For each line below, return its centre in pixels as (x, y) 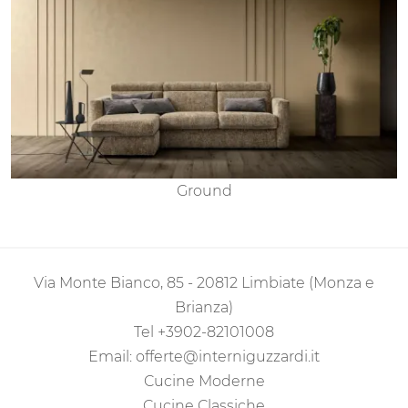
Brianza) (204, 308)
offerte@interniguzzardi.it (228, 357)
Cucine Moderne (204, 382)
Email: (112, 357)
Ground (204, 191)
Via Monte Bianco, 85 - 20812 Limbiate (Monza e (204, 283)
